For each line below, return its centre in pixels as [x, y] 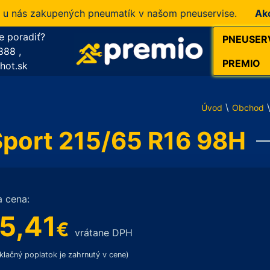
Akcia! [247, 13]
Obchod [248, 107]
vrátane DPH [103, 233]
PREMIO [241, 63]
